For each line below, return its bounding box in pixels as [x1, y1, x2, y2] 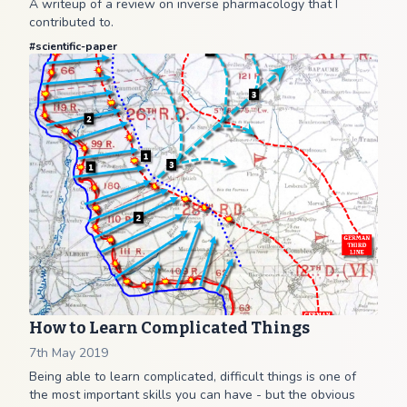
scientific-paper [35, 39, 117, 54]
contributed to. [29, 14, 114, 31]
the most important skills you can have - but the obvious [29, 386, 355, 403]
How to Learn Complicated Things [29, 318, 310, 338]
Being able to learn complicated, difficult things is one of [29, 368, 356, 385]
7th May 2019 [29, 344, 108, 362]
